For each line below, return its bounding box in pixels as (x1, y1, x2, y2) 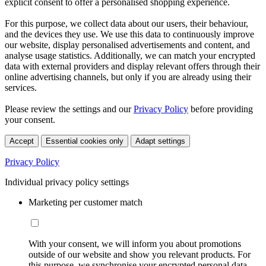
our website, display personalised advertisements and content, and (5, 39, 250, 50)
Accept (9, 136, 34, 145)
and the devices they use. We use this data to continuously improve (5, 28, 254, 39)
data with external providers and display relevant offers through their (5, 61, 260, 71)
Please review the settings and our (5, 103, 134, 114)
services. (5, 82, 37, 93)
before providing (188, 103, 253, 114)
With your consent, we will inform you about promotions (28, 238, 241, 249)
